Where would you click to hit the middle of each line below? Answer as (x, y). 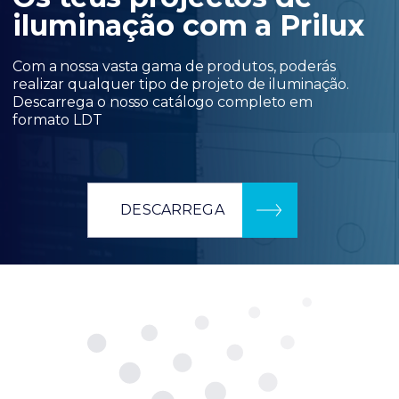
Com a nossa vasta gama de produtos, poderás (174, 66)
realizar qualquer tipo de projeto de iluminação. (181, 84)
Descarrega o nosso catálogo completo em (163, 102)
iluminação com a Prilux (188, 25)
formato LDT (57, 119)
